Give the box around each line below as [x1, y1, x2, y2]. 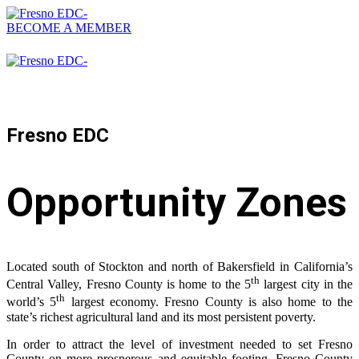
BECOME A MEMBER [6, 21, 131, 34]
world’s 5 [6, 295, 57, 309]
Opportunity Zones [6, 179, 347, 227]
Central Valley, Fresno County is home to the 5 [6, 277, 251, 292]
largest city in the [260, 277, 353, 292]
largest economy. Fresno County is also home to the [65, 295, 353, 309]
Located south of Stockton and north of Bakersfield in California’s [6, 259, 353, 273]
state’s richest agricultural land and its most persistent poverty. [6, 309, 316, 324]
